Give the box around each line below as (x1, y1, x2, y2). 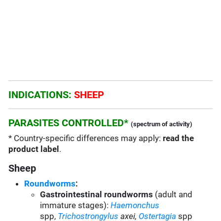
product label (8, 144, 60, 154)
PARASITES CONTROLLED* (8, 117, 129, 129)
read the (163, 133, 194, 144)
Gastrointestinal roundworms (40, 189, 155, 200)
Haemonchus (110, 200, 160, 211)
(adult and (155, 189, 193, 200)
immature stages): (40, 200, 111, 211)
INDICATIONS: (8, 89, 74, 101)
